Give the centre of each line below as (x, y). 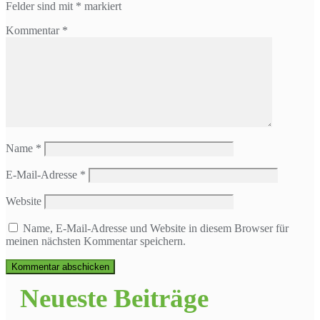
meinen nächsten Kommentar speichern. (96, 241)
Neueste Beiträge (114, 299)
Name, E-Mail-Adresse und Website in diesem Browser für (156, 229)
